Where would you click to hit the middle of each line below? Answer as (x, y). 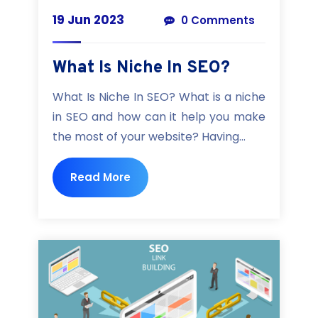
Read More (100, 177)
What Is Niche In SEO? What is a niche (159, 97)
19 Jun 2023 (88, 20)
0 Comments (216, 21)
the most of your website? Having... (149, 137)
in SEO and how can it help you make (159, 117)
